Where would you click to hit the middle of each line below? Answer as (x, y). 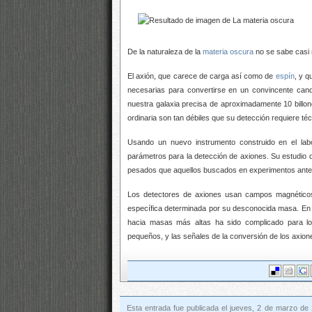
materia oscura (228, 52)
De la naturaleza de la (165, 52)
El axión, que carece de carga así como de (202, 76)
